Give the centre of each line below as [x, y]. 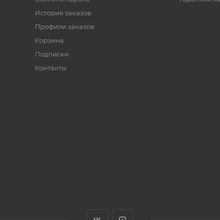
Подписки [52, 54]
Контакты [50, 68]
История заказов [63, 13]
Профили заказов [64, 27]
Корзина [49, 40]
